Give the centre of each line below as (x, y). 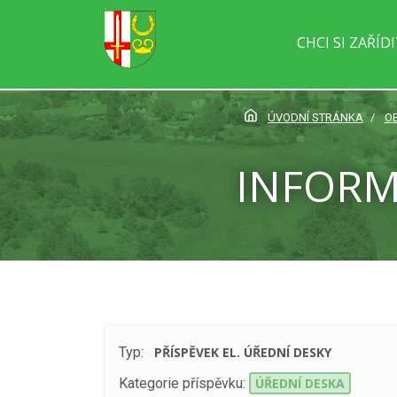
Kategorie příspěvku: (182, 383)
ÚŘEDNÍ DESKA (300, 383)
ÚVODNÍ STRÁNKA (315, 117)
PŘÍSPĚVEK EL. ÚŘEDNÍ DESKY (243, 352)
